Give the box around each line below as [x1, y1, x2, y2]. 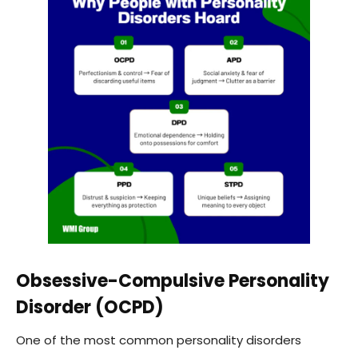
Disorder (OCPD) [16, 295, 164, 320]
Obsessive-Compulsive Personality [16, 268, 329, 294]
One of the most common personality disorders [16, 332, 301, 349]
